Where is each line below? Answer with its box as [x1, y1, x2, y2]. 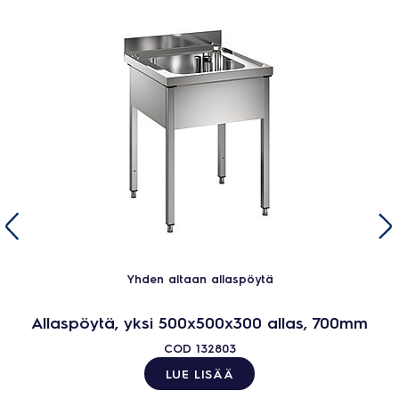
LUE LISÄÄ [165, 365, 234, 381]
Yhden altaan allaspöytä [126, 271, 273, 286]
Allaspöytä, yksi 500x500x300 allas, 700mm [31, 312, 368, 332]
